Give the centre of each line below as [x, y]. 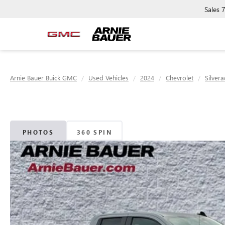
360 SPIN [94, 132]
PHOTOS [38, 132]
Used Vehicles [108, 78]
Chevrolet [180, 78]
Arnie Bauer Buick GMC [43, 78]
